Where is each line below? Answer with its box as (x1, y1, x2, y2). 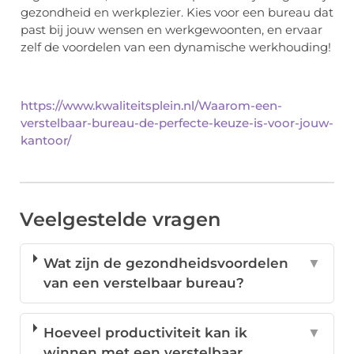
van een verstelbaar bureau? (43, 275, 245, 292)
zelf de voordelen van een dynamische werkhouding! (21, 40, 331, 55)
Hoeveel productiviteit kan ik (43, 325, 247, 341)
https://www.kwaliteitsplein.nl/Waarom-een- (21, 98, 282, 114)
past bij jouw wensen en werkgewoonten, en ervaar (21, 22, 322, 38)
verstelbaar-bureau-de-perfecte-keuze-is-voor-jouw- (21, 115, 333, 131)
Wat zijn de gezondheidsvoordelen (43, 255, 289, 272)
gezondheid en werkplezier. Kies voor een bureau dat (21, 5, 333, 21)
